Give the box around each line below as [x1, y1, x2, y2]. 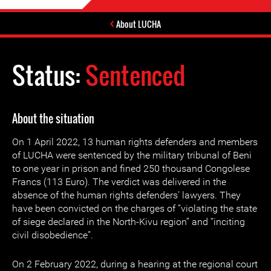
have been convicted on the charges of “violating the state [12, 203, 257, 214]
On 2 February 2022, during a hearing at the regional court [12, 258, 258, 270]
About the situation [12, 111, 94, 126]
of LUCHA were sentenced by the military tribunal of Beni [12, 149, 252, 161]
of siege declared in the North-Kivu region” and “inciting [12, 216, 245, 227]
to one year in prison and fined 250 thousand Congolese [12, 163, 250, 174]
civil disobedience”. [12, 229, 93, 241]
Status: [12, 57, 85, 93]
